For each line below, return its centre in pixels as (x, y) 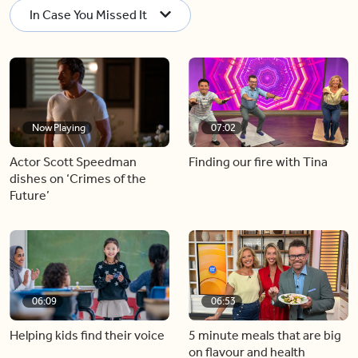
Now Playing (59, 127)
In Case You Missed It (88, 14)
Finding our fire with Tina (258, 162)
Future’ (30, 195)
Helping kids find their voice (87, 335)
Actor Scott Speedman (73, 162)
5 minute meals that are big (265, 335)
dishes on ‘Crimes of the (78, 179)
